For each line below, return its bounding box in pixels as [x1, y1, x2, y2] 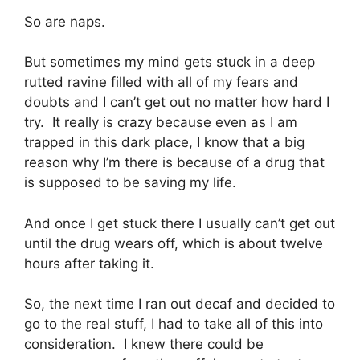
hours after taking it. [24, 255, 154, 272]
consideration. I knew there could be [24, 336, 264, 353]
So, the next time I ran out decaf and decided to [24, 296, 335, 313]
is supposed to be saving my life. [24, 174, 236, 191]
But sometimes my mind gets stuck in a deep [24, 54, 315, 71]
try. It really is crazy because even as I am [24, 114, 297, 131]
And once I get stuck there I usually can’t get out [24, 215, 335, 231]
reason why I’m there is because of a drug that [24, 154, 325, 171]
